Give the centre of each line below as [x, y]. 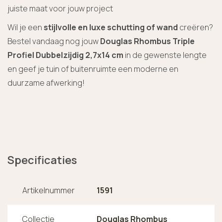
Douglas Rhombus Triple [147, 41]
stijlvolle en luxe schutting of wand [111, 27]
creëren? [195, 27]
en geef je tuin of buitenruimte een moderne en [93, 69]
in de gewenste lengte [165, 55]
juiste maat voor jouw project [60, 8]
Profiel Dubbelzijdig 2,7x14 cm [65, 55]
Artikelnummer [49, 190]
